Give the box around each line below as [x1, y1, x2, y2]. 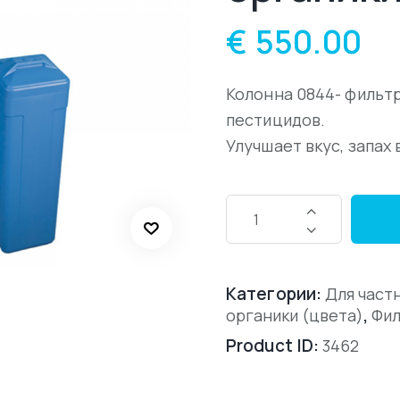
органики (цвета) [226, 304, 363, 327]
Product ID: [226, 334, 323, 358]
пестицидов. [226, 109, 326, 131]
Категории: [226, 282, 326, 306]
